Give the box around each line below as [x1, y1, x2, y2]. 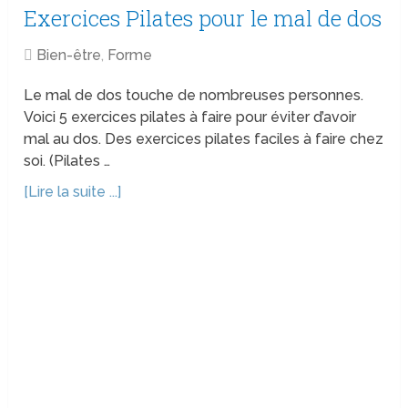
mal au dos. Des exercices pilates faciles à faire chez [24, 130, 384, 148]
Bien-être [36, 46, 102, 65]
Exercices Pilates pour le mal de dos [24, 4, 382, 34]
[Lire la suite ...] [24, 183, 122, 201]
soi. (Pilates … [24, 152, 111, 170]
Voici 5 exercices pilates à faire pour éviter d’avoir [24, 108, 357, 127]
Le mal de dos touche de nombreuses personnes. [24, 87, 364, 105]
